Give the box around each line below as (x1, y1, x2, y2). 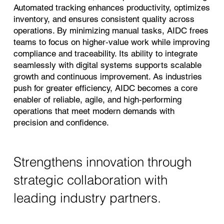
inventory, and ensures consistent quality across (13, 13, 194, 24)
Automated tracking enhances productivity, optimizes (13, 2, 210, 12)
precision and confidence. (13, 117, 109, 127)
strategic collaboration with (13, 171, 167, 187)
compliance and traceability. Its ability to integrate (13, 48, 197, 58)
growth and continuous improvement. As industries (13, 71, 202, 81)
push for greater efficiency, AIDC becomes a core (13, 82, 197, 93)
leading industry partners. (13, 189, 164, 205)
